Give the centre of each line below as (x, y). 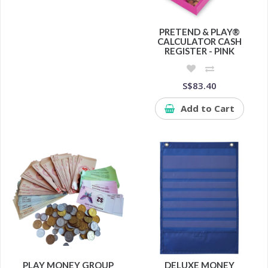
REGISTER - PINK (200, 51)
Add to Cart (208, 109)
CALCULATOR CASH (200, 42)
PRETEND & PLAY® (200, 32)
